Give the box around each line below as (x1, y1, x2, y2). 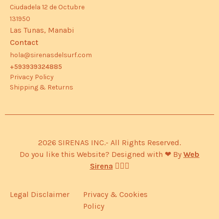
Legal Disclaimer (10, 190, 69, 199)
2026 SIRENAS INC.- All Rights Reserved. (38, 137, 181, 147)
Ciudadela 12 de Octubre (10, 2, 85, 11)
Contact (10, 37, 38, 47)
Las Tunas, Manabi (10, 25, 74, 35)
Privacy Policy (10, 72, 54, 81)
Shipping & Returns (10, 83, 73, 91)
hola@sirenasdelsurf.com (10, 50, 92, 59)
